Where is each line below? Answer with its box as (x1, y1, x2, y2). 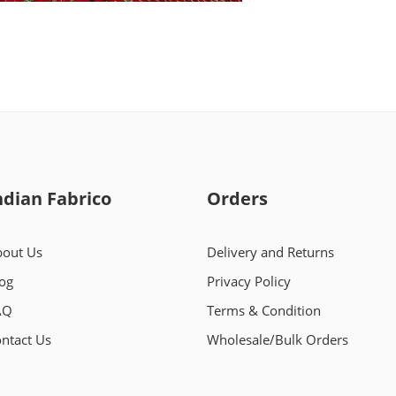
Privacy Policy (207, 273, 291, 291)
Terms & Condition (207, 302, 321, 320)
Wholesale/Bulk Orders (207, 331, 348, 349)
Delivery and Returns (207, 244, 334, 262)
